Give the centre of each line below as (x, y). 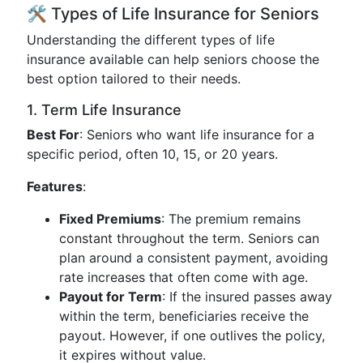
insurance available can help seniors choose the (173, 59)
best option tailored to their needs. (134, 79)
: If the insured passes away (247, 297)
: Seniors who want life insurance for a (197, 135)
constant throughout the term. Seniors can (189, 238)
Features (55, 186)
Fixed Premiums (110, 219)
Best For (53, 135)
